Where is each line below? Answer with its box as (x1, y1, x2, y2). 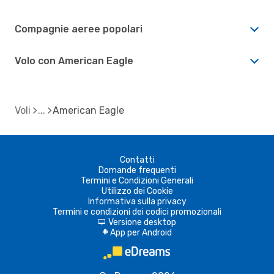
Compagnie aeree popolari (15, 23, 143, 35)
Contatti (119, 154, 155, 165)
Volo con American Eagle (15, 54, 133, 67)
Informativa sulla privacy (87, 196, 187, 207)
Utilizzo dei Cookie (101, 185, 173, 196)
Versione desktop (108, 217, 176, 228)
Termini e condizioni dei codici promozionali (53, 206, 221, 217)
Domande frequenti (98, 165, 176, 176)
